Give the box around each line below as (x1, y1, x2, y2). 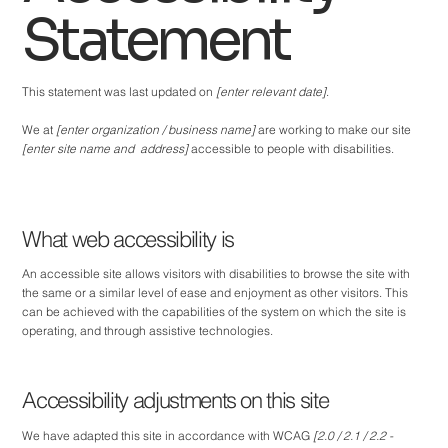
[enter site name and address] (22, 141, 189, 157)
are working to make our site (255, 122, 412, 138)
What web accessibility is (22, 224, 234, 253)
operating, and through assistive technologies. (22, 323, 274, 339)
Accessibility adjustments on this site (22, 385, 329, 414)
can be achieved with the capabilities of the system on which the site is (22, 304, 407, 320)
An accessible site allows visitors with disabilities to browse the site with (22, 266, 411, 282)
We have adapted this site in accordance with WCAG (22, 427, 314, 443)
